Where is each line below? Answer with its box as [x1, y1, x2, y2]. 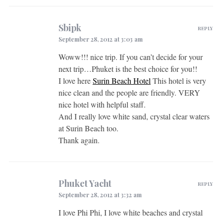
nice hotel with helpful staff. [58, 99, 146, 110]
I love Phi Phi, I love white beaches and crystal [58, 207, 203, 218]
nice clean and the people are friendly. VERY [58, 87, 200, 98]
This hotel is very [150, 75, 206, 86]
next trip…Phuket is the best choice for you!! [58, 63, 197, 74]
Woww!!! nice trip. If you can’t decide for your [58, 51, 203, 62]
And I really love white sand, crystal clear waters [58, 111, 210, 121]
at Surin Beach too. [58, 122, 118, 133]
